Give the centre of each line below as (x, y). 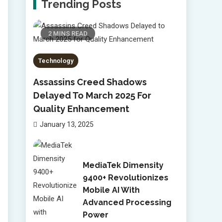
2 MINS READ (68, 33)
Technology (56, 61)
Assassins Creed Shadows (90, 82)
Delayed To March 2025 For (92, 95)
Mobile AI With (111, 190)
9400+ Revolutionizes (125, 177)
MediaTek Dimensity (123, 165)
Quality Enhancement (81, 109)
